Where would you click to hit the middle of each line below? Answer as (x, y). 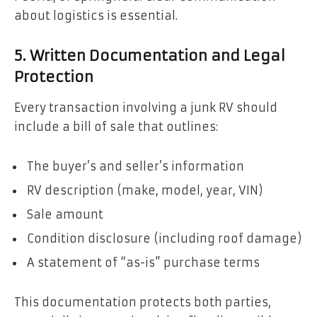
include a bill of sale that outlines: (116, 127)
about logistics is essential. (96, 16)
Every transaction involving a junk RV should (146, 108)
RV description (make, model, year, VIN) (145, 190)
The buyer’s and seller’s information (136, 166)
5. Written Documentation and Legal (150, 56)
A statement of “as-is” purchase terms (143, 262)
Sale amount (65, 214)
